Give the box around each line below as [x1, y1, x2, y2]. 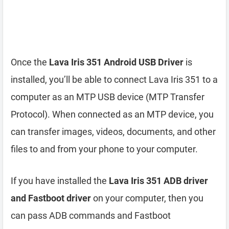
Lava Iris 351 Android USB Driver [49, 57, 184, 67]
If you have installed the [11, 175, 109, 186]
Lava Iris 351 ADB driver [109, 175, 208, 186]
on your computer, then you [91, 193, 203, 203]
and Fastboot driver [11, 193, 91, 203]
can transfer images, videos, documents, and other [11, 126, 216, 137]
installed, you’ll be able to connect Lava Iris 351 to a [11, 74, 218, 85]
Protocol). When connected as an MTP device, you [11, 109, 214, 120]
